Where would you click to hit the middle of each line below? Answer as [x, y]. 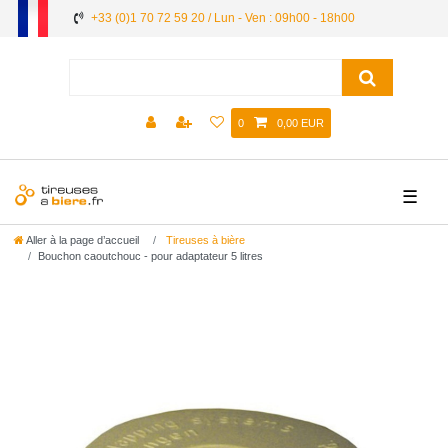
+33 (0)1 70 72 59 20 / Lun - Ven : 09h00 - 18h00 [223, 18]
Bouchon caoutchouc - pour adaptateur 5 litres [150, 256]
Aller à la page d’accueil [82, 240]
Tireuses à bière [204, 240]
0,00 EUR [300, 123]
